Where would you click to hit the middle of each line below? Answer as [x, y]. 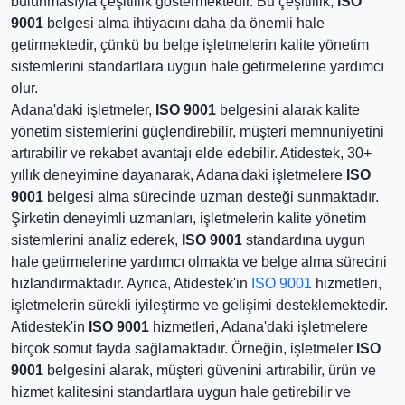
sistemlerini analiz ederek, [96, 240]
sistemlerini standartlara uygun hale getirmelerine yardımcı [198, 66]
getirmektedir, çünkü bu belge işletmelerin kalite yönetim [190, 45]
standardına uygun [304, 240]
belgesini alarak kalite [288, 110]
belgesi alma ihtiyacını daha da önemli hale [184, 23]
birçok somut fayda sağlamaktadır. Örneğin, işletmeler [184, 348]
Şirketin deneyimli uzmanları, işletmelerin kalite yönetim [188, 218]
